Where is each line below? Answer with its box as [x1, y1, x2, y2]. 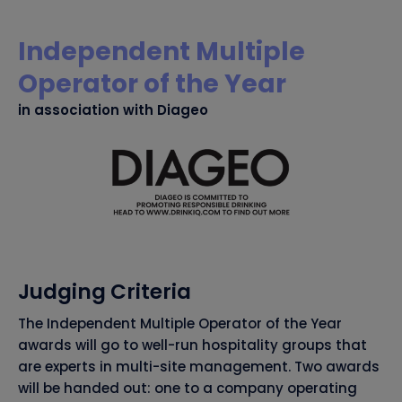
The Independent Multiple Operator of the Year [18, 314, 342, 334]
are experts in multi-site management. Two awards [18, 357, 380, 377]
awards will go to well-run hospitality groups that [18, 336, 367, 355]
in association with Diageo [18, 100, 208, 120]
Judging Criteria [18, 277, 191, 307]
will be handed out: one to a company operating [18, 379, 357, 398]
